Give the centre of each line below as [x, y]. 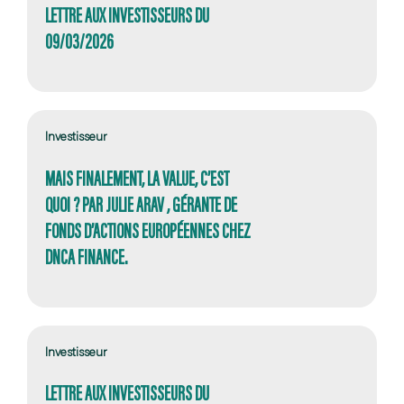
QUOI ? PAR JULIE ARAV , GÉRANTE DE [141, 204]
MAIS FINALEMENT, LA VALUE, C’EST [137, 178]
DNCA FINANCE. [86, 256]
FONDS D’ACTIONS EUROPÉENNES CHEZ [148, 230]
